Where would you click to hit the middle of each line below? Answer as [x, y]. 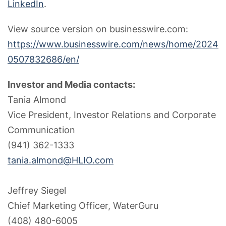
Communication [41, 130]
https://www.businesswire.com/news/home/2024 [113, 44]
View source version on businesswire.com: [98, 29]
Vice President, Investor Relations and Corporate [112, 115]
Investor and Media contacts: [71, 84]
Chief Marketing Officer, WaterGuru [83, 205]
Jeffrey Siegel [37, 190]
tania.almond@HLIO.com [61, 160]
